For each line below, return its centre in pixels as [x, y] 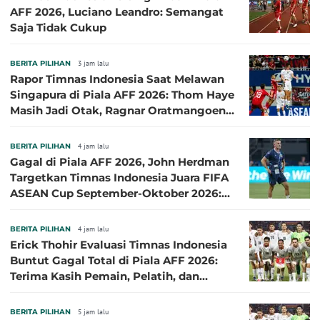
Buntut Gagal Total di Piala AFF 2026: [114, 261]
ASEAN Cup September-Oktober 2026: [116, 194]
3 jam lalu [93, 64]
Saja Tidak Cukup [58, 28]
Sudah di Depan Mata [69, 209]
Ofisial [28, 292]
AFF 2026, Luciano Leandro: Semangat [117, 12]
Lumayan [36, 126]
